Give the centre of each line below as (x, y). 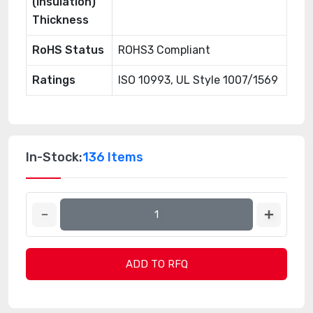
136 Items (113, 157)
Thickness (60, 20)
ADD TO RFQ (156, 264)
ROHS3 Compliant (164, 50)
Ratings (54, 80)
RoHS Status (68, 50)
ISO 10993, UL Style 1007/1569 (198, 80)
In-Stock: (54, 157)
